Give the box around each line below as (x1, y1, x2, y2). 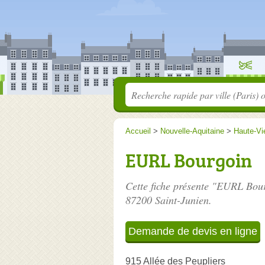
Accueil (125, 127, 151, 135)
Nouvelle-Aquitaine (160, 127, 224, 135)
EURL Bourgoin (125, 147, 252, 173)
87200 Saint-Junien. (125, 193, 212, 207)
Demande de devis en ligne (128, 225, 257, 237)
